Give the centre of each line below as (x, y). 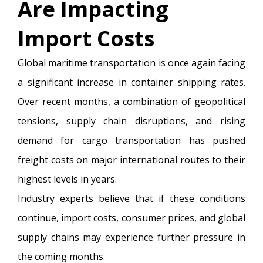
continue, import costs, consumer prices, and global (131, 218)
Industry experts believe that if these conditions (131, 198)
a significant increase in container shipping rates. (131, 82)
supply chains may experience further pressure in (131, 237)
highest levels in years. (67, 179)
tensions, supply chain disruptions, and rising (131, 121)
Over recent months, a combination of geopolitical (131, 101)
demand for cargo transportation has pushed (131, 140)
